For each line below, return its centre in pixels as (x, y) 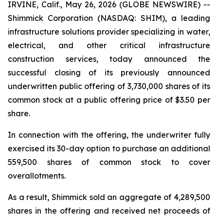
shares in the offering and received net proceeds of (109, 211)
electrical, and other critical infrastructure (109, 45)
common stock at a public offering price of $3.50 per (109, 100)
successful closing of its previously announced (109, 73)
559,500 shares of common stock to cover (109, 162)
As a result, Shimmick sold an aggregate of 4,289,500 (109, 197)
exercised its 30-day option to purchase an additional (109, 148)
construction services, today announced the (109, 59)
